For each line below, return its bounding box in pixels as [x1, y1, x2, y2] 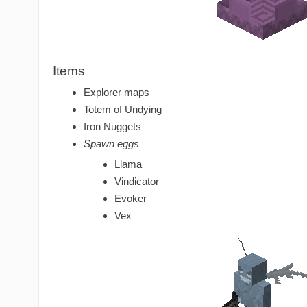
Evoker [114, 193, 147, 205]
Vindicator [114, 175, 159, 188]
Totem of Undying [84, 103, 162, 116]
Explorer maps [84, 86, 149, 99]
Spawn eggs [84, 138, 139, 150]
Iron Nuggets [84, 121, 141, 133]
